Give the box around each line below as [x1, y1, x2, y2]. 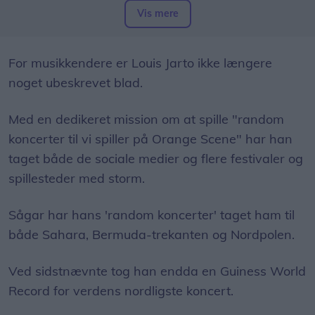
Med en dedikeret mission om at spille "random [8, 111, 284, 128]
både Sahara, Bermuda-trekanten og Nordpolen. [8, 226, 298, 243]
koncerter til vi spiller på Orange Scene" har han [8, 131, 292, 148]
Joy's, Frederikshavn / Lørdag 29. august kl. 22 [22, 31, 293, 48]
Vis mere [136, 7, 179, 20]
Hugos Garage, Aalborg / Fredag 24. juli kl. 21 [22, 12, 290, 29]
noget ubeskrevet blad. [8, 75, 143, 91]
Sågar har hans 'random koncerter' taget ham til [8, 207, 295, 224]
